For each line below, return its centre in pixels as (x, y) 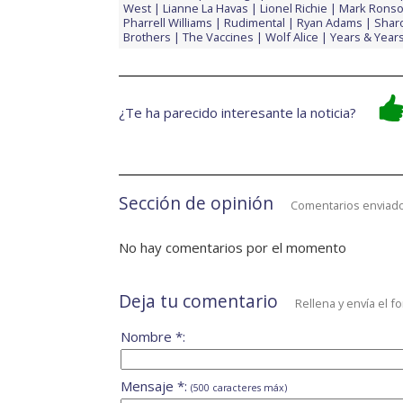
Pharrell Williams (168, 22)
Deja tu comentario (198, 300)
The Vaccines (218, 36)
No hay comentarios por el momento (233, 247)
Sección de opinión (196, 202)
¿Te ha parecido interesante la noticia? (237, 112)
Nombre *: (153, 336)
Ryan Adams (330, 22)
